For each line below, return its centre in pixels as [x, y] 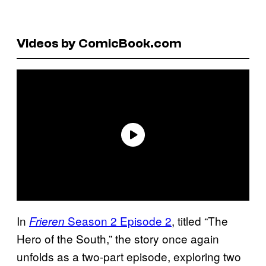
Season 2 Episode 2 [120, 220]
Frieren [48, 221]
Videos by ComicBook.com [99, 43]
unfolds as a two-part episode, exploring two [129, 256]
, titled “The [200, 220]
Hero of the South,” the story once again [118, 238]
